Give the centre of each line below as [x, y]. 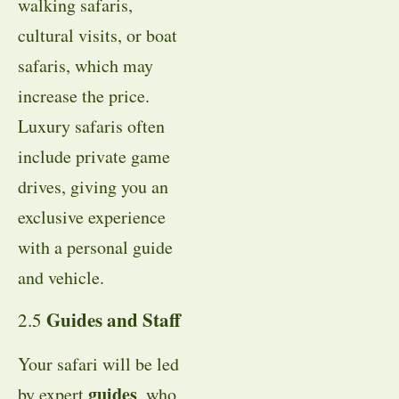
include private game [94, 156]
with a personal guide [95, 247]
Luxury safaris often [91, 126]
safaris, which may [85, 65]
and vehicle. [61, 277]
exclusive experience [92, 216]
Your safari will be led [98, 363]
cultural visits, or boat [98, 35]
